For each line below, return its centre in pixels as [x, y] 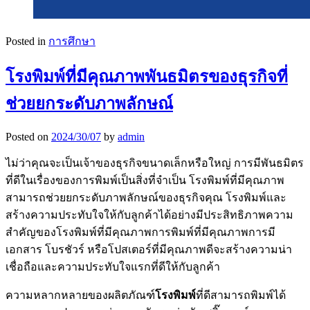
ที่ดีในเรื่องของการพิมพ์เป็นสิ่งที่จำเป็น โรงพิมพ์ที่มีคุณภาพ [145, 181]
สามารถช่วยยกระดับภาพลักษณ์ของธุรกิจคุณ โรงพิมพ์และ [146, 198]
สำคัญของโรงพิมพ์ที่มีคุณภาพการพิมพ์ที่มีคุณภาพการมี [140, 232]
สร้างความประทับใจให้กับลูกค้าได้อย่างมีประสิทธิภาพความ [149, 215]
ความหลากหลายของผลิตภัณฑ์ [80, 295]
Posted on [28, 137]
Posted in [27, 41]
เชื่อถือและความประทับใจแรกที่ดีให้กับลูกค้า [113, 267]
